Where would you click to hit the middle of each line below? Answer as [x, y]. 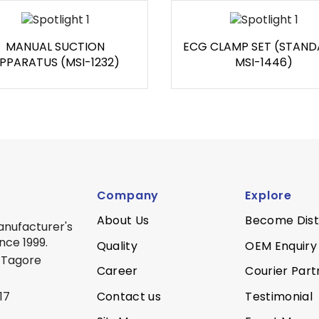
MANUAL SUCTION [55, 47]
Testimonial [279, 296]
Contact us [129, 296]
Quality [117, 246]
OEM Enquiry [281, 246]
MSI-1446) [264, 63]
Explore [268, 196]
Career [117, 271]
